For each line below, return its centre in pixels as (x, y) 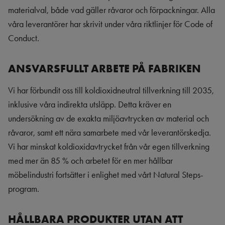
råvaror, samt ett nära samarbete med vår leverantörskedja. (109, 133)
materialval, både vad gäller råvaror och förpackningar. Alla (111, 10)
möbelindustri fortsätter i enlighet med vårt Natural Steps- (106, 175)
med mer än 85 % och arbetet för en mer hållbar (90, 161)
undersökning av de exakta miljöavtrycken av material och (108, 119)
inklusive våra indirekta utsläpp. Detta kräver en (90, 104)
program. (24, 189)
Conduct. (24, 38)
